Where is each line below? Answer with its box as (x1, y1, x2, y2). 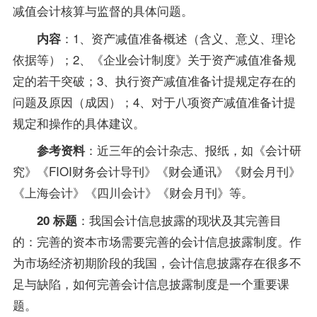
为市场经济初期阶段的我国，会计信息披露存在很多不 (12, 253, 301, 272)
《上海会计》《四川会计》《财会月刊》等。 (12, 183, 253, 202)
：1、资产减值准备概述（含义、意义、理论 (60, 28, 296, 47)
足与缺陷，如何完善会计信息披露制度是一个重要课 (12, 275, 289, 293)
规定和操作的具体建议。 (12, 113, 145, 132)
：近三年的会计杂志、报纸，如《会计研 (84, 141, 301, 159)
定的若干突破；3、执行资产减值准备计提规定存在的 (12, 71, 296, 89)
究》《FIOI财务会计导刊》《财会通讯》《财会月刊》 (12, 162, 301, 180)
